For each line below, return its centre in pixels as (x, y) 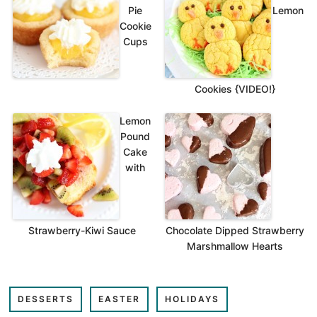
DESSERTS (45, 299)
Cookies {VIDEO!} (235, 89)
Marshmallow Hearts (235, 246)
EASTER (119, 299)
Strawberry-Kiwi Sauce (82, 230)
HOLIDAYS (192, 299)
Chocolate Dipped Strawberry (235, 230)
